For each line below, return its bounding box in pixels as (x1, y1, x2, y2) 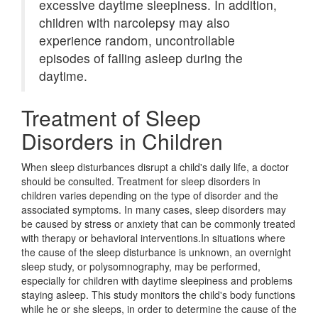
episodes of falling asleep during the (39, 49, 243, 67)
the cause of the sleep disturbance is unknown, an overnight (21, 245, 291, 259)
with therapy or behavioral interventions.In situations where (21, 231, 285, 245)
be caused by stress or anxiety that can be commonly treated (21, 216, 295, 231)
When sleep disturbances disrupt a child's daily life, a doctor (21, 160, 289, 174)
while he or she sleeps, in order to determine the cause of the (21, 302, 297, 316)
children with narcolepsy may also (39, 13, 230, 31)
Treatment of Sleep (21, 102, 201, 133)
